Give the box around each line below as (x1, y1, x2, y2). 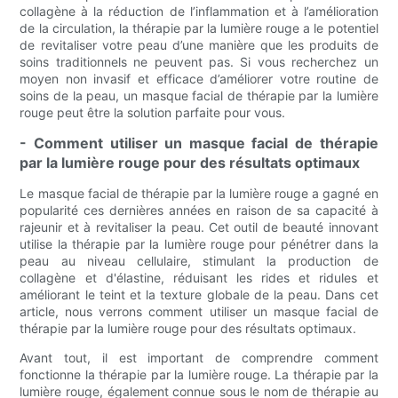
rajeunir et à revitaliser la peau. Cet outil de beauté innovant (20, 219, 378, 235)
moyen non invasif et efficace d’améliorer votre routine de (20, 71, 378, 87)
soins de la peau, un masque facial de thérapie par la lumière (20, 88, 378, 104)
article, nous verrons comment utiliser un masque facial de (20, 304, 378, 320)
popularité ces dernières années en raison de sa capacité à (20, 203, 378, 219)
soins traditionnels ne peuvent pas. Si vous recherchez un (20, 54, 378, 70)
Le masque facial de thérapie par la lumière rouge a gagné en (20, 186, 378, 202)
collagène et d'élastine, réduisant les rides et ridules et (20, 270, 378, 286)
